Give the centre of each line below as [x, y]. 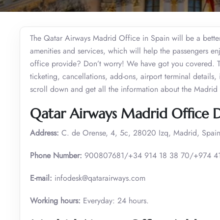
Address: [44, 133]
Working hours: [55, 200]
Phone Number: [56, 155]
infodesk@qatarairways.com [99, 178]
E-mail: [41, 178]
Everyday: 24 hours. [115, 200]
